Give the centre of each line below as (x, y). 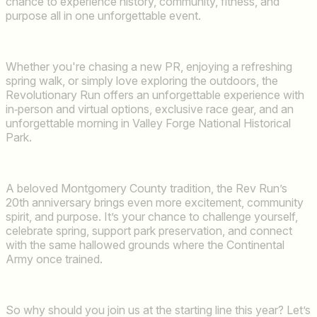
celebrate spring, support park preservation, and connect (149, 230)
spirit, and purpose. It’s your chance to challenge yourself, (152, 216)
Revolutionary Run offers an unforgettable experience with (155, 94)
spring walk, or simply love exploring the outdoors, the (142, 80)
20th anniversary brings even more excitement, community (155, 202)
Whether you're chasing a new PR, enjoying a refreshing (149, 66)
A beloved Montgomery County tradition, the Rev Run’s (146, 188)
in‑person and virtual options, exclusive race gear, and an (150, 109)
